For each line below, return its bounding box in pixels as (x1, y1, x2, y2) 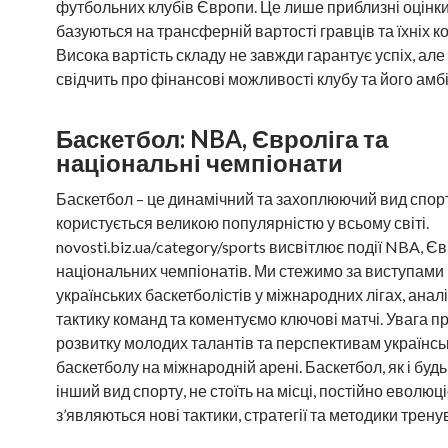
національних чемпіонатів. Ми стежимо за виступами (56, 261, 444, 280)
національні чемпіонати (56, 148, 343, 177)
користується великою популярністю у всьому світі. (56, 213, 429, 232)
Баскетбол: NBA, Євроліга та (56, 124, 388, 153)
